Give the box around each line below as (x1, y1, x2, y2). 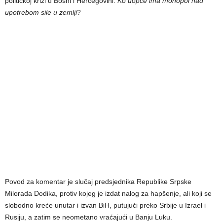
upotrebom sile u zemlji (5, 8, 77, 16)
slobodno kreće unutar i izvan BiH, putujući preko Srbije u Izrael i (5, 201, 206, 209)
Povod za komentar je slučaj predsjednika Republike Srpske (5, 177, 191, 185)
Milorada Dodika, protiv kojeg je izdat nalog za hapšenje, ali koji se (5, 189, 212, 197)
